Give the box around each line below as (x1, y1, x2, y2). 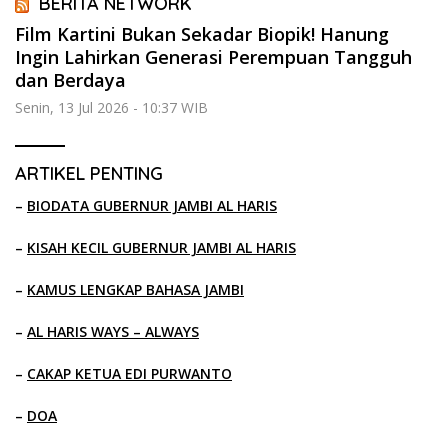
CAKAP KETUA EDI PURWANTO (27, 364, 232, 384)
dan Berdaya (15, 68, 126, 93)
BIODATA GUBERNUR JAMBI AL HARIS (27, 196, 277, 216)
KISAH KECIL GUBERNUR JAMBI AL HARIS (27, 238, 296, 258)
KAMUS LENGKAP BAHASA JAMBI (27, 280, 244, 300)
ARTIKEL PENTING (15, 162, 163, 186)
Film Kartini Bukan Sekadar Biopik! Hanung (15, 22, 389, 47)
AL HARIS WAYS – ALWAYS (27, 322, 199, 342)
